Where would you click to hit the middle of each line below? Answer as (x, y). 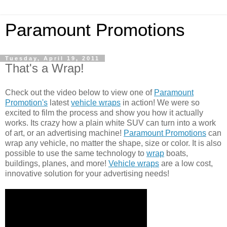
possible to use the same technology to (76, 153)
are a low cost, (186, 163)
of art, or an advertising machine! (64, 133)
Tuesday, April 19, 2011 (52, 58)
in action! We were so (160, 102)
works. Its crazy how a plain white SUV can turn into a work (110, 123)
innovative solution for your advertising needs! (87, 173)
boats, (176, 153)
